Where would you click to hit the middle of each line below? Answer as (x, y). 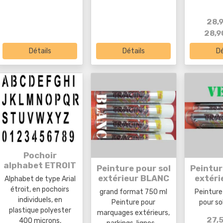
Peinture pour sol (133, 168)
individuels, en (40, 200)
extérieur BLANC (133, 178)
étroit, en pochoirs (40, 190)
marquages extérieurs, (134, 213)
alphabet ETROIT (40, 166)
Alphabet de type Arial (40, 179)
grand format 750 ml (134, 192)
